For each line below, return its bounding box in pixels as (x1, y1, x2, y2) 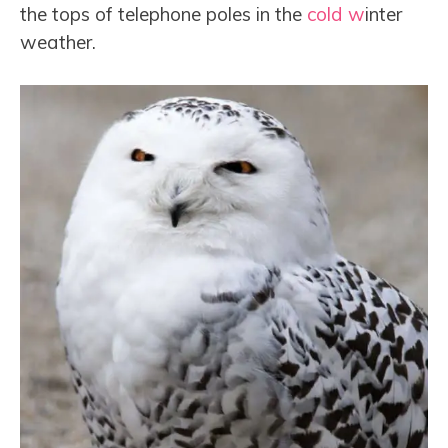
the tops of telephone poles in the (20, 2, 307, 27)
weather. (20, 30, 96, 55)
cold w (307, 2, 365, 27)
